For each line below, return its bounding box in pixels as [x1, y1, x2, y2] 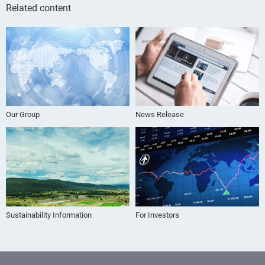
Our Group [6, 110, 40, 119]
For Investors [135, 210, 179, 219]
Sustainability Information [6, 210, 92, 219]
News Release [135, 110, 184, 119]
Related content [6, 2, 71, 14]
